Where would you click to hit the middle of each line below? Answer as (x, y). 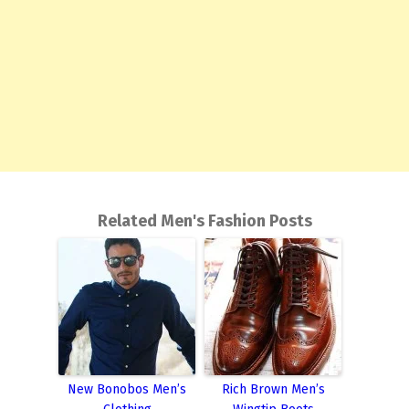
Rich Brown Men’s (273, 389)
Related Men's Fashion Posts (204, 221)
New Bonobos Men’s (127, 389)
